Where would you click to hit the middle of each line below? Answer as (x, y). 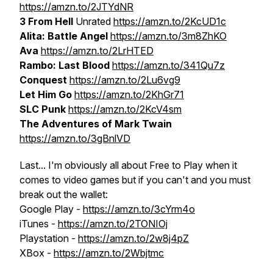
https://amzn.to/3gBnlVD (75, 138)
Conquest (43, 80)
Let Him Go (46, 94)
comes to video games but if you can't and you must (135, 180)
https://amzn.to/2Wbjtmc (109, 253)
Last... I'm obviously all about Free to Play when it (128, 165)
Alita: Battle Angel (64, 36)
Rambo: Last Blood (65, 65)
